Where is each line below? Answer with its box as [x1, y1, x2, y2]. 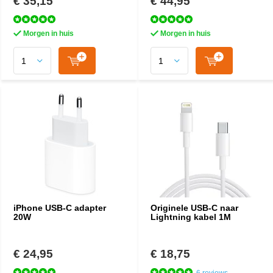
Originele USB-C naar [151, 203, 238, 213]
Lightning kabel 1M [151, 212, 231, 222]
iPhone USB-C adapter [13, 203, 106, 213]
